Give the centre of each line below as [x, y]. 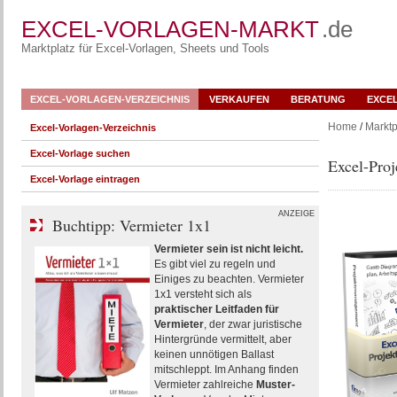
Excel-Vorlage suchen [80, 153]
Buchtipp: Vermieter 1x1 [131, 225]
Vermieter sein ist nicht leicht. [228, 249]
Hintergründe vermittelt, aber [222, 339]
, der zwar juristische [253, 324]
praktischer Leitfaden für [216, 309]
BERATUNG [318, 99]
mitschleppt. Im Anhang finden [226, 370]
